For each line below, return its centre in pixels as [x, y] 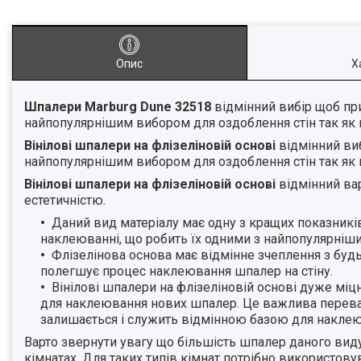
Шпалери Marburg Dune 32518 [119, 107]
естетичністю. [66, 201]
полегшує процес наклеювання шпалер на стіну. [188, 272]
